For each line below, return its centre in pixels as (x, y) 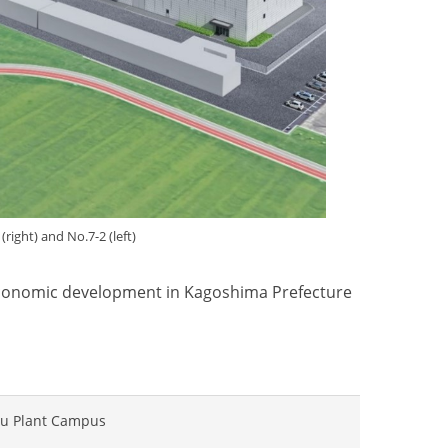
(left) (122, 235)
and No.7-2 (75, 235)
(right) (21, 235)
